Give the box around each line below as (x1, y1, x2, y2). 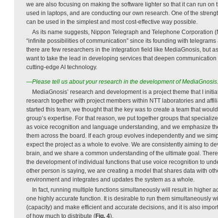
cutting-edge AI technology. (26, 63, 97, 71)
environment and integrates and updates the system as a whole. (26, 176, 195, 183)
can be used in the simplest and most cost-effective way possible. (26, 18, 198, 25)
